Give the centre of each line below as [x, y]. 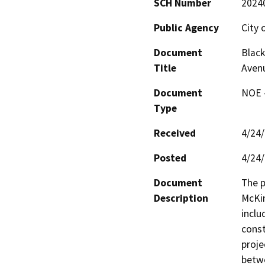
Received [175, 133]
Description [181, 198]
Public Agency [186, 28]
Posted [170, 158]
